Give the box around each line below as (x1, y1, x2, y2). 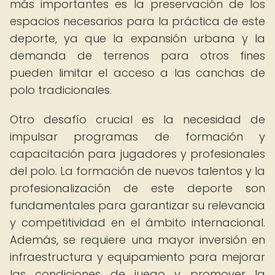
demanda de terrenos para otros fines (10, 48, 265, 63)
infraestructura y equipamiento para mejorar (10, 249, 265, 265)
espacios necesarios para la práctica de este (10, 14, 265, 29)
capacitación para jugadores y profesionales (10, 146, 265, 161)
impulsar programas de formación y (10, 129, 265, 144)
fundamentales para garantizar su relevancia (10, 198, 265, 213)
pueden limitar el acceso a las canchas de (10, 65, 265, 80)
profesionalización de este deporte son (10, 180, 265, 196)
